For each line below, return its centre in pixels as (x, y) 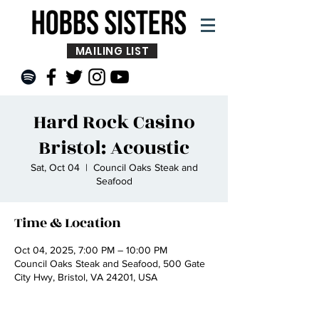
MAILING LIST (112, 51)
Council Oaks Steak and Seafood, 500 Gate (110, 263)
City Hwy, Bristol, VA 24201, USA (86, 277)
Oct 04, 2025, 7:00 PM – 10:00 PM (91, 250)
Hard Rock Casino (114, 122)
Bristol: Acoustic (114, 148)
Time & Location (68, 223)
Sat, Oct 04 (55, 167)
